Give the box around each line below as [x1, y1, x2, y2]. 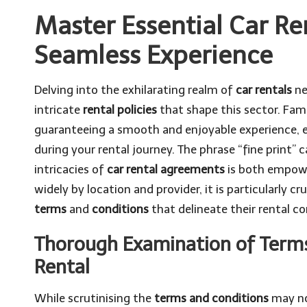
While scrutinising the [34, 291, 154, 305]
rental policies [83, 103, 157, 116]
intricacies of [34, 162, 107, 176]
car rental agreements [107, 162, 225, 176]
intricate [34, 103, 83, 116]
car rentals [236, 83, 292, 97]
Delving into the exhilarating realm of [34, 83, 236, 97]
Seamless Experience [34, 40, 273, 70]
